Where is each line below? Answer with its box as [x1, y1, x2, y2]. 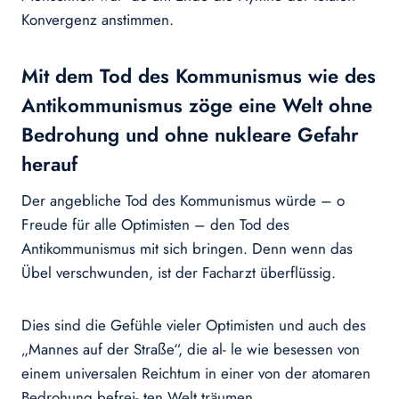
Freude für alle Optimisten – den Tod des [21, 214, 289, 236]
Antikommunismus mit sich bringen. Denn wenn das [21, 238, 353, 260]
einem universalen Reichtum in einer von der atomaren [21, 362, 370, 385]
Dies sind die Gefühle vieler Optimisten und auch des [21, 314, 366, 337]
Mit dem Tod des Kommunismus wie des [21, 61, 376, 91]
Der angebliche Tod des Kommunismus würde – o [21, 190, 345, 212]
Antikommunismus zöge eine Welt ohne [21, 91, 372, 120]
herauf [21, 150, 77, 179]
